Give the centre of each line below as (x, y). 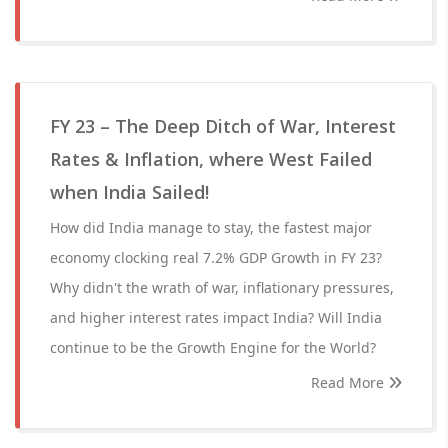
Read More (349, 382)
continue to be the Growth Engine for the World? (213, 347)
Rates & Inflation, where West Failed (211, 159)
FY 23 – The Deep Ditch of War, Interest (223, 126)
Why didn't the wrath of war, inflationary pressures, (222, 287)
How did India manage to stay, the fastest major (211, 227)
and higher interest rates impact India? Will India (216, 317)
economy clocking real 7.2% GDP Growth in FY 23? (216, 257)
